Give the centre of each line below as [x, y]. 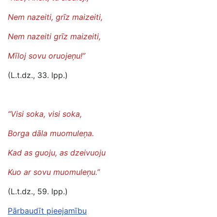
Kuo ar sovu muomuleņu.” [54, 172]
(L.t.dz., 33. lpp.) [38, 75]
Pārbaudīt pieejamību [47, 211]
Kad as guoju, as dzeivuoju [57, 153]
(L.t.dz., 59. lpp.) [38, 191]
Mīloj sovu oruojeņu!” [46, 56]
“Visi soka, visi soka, [45, 114]
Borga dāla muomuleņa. [51, 133]
